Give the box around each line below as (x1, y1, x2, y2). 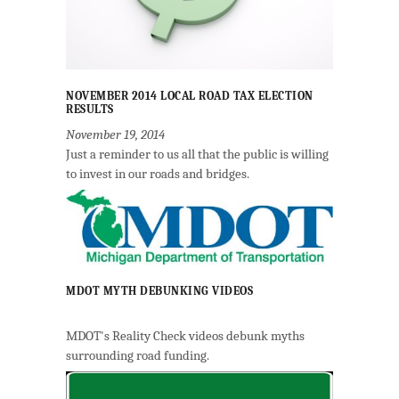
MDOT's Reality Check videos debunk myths (66, 327, 305, 344)
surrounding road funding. (66, 346, 209, 363)
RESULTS (66, 102, 114, 116)
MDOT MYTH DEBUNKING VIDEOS (66, 283, 253, 297)
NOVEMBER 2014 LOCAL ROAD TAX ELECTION (66, 88, 313, 102)
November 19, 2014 (66, 126, 165, 142)
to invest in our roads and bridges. (66, 165, 249, 182)
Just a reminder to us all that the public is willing (66, 145, 329, 162)
